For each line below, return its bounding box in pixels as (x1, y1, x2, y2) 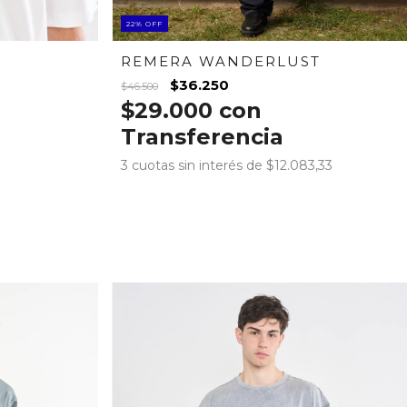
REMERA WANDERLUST (121, 52, 322, 70)
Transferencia (121, 123, 284, 150)
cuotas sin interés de (132, 156, 267, 174)
